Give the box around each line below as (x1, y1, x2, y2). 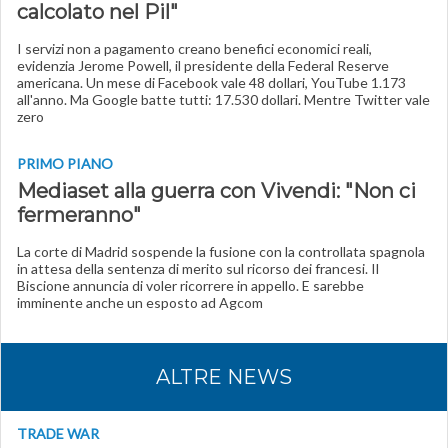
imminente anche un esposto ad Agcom (17, 294, 263, 311)
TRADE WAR (17, 425, 99, 442)
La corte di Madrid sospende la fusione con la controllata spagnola (17, 243, 425, 260)
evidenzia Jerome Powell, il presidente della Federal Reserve (17, 57, 389, 74)
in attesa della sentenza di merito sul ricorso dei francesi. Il (17, 260, 379, 277)
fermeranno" (17, 203, 141, 227)
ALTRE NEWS (156, 365, 292, 389)
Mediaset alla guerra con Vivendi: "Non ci (17, 179, 416, 203)
